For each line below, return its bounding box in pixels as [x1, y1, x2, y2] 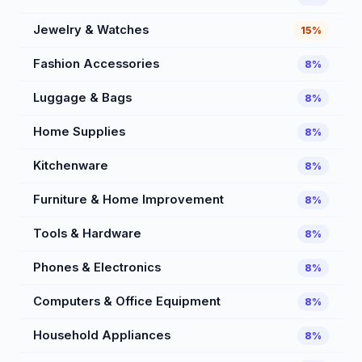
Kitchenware [33, 158, 108, 174]
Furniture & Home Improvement [33, 192, 224, 208]
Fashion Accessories [33, 57, 159, 72]
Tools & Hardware [33, 226, 141, 242]
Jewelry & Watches [33, 23, 149, 38]
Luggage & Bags [33, 90, 132, 106]
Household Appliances [33, 328, 170, 343]
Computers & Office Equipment [33, 294, 221, 309]
